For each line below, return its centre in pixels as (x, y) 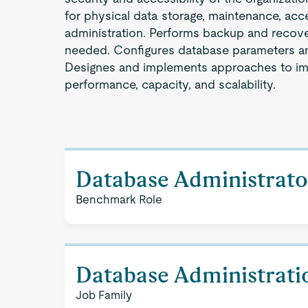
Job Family (104, 295)
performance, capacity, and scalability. (170, 84)
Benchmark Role (119, 199)
